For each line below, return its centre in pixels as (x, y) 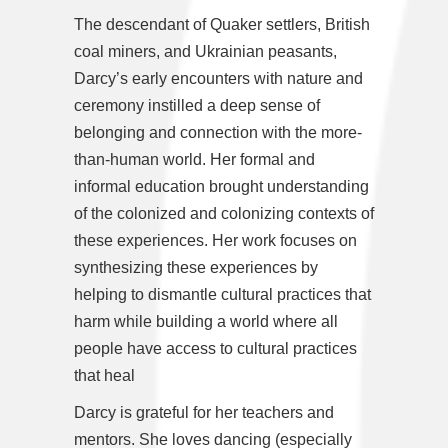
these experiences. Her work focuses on (215, 241)
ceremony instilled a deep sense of (197, 106)
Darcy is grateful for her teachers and (204, 413)
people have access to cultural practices (215, 349)
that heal (104, 376)
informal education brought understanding (221, 187)
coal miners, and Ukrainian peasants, (205, 52)
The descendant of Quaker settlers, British (222, 25)
